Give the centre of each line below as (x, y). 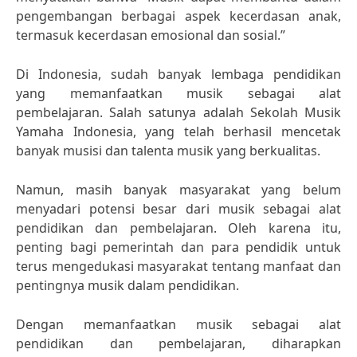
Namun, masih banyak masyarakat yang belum (178, 190)
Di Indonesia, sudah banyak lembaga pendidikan (178, 74)
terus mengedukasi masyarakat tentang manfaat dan (178, 266)
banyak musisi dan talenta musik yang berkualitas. (168, 151)
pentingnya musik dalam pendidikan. (127, 285)
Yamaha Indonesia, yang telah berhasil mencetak (178, 131)
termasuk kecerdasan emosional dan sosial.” (151, 35)
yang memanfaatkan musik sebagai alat (178, 93)
